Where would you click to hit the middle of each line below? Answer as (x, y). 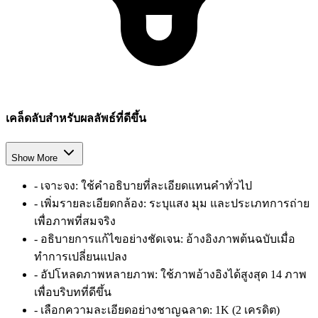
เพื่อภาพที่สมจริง (75, 221)
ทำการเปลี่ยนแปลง (81, 257)
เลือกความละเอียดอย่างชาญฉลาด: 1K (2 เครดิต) (160, 310)
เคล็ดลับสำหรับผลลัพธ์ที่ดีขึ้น (76, 118)
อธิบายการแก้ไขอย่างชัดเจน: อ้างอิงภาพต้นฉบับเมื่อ (168, 239)
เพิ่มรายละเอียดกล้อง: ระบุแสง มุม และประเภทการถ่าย (175, 204)
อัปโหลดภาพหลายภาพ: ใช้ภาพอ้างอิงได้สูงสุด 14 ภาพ (174, 275)
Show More (34, 158)
